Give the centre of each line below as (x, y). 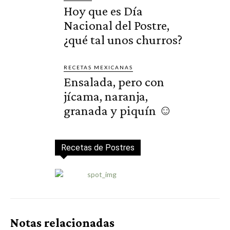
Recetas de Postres (98, 148)
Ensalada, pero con (114, 82)
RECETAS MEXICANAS (99, 68)
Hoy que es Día (103, 11)
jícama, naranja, (106, 97)
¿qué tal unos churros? (123, 40)
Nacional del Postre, (117, 26)
